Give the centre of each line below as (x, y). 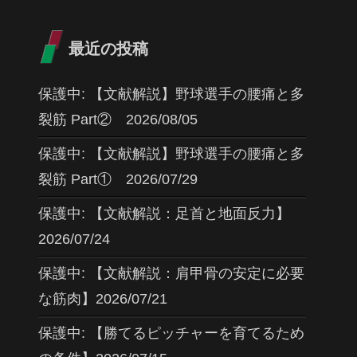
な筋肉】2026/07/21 (103, 299)
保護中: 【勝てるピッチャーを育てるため (171, 333)
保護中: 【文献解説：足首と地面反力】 (164, 214)
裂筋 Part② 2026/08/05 (118, 120)
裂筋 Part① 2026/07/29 (118, 180)
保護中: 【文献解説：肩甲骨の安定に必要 (171, 274)
